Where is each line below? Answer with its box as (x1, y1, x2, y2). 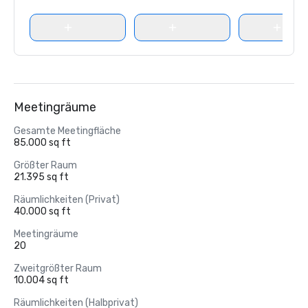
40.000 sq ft (14, 206, 71, 217)
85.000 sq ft (14, 137, 71, 148)
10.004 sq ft (14, 274, 69, 286)
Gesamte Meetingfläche (14, 125, 121, 137)
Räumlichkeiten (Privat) (14, 194, 120, 206)
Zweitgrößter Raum (14, 263, 102, 274)
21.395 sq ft (14, 171, 69, 183)
